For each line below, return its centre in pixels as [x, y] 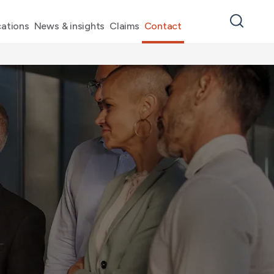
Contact [163, 26]
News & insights [69, 26]
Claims [124, 26]
